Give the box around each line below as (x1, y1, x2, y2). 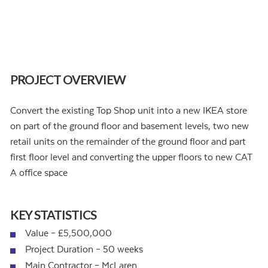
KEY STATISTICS (10, 206, 96, 222)
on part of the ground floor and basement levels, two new (10, 121, 249, 132)
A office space (10, 167, 68, 179)
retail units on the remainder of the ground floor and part (10, 136, 246, 148)
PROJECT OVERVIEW (10, 72, 126, 87)
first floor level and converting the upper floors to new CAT (10, 152, 252, 163)
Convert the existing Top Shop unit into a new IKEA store (10, 105, 247, 117)
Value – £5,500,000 (25, 227, 112, 239)
